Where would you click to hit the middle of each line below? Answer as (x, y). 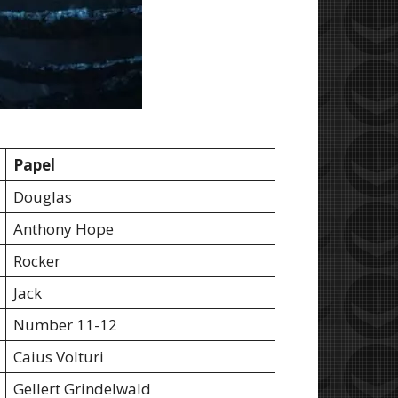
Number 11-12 (65, 324)
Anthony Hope (64, 228)
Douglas (43, 196)
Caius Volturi (59, 356)
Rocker (37, 260)
